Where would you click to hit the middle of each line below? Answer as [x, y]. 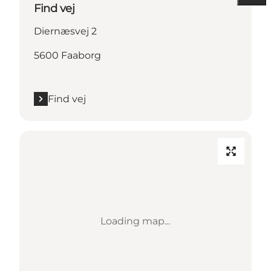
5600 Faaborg [67, 55]
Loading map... [135, 221]
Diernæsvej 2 [65, 31]
